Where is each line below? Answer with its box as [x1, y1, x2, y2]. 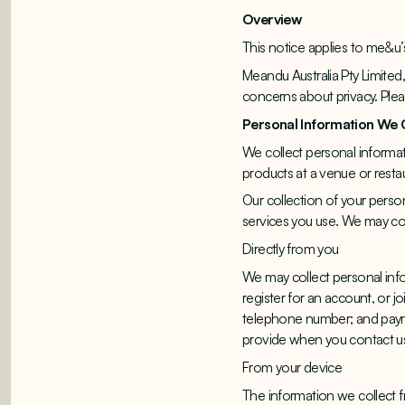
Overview [242, 10, 302, 29]
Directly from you [242, 240, 339, 259]
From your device [242, 357, 343, 376]
